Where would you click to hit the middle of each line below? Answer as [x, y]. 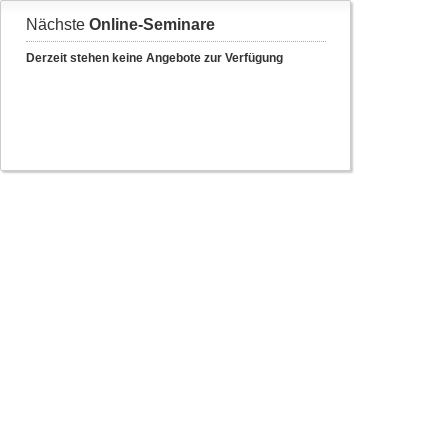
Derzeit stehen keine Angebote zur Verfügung [154, 58]
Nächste [57, 24]
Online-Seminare [152, 24]
